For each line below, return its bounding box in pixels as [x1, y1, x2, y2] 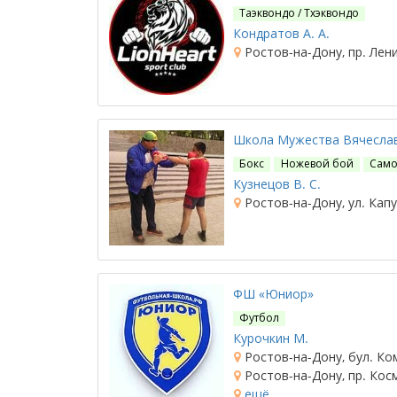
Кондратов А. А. [233, 25, 330, 42]
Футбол [239, 310, 280, 325]
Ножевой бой [280, 156, 354, 171]
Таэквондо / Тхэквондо [239, 5, 360, 20]
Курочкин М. [233, 330, 308, 346]
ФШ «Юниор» [233, 285, 314, 302]
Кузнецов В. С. [233, 175, 321, 192]
